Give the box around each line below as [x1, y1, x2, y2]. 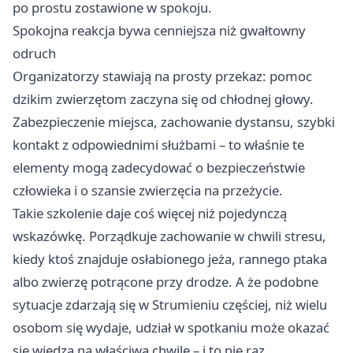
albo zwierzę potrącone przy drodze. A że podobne [13, 273, 318, 292]
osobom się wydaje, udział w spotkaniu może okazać [13, 318, 329, 337]
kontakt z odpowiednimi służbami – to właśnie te [13, 136, 304, 154]
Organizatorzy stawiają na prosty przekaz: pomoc [13, 67, 312, 86]
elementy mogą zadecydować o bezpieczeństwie [13, 158, 305, 177]
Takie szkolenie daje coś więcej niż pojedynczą [13, 204, 287, 223]
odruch [13, 44, 56, 63]
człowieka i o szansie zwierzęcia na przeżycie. [13, 181, 283, 200]
